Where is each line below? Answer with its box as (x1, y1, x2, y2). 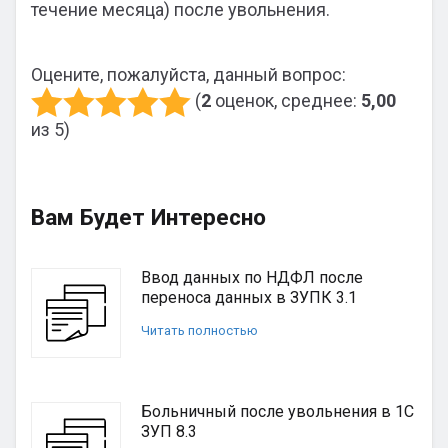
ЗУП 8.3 (141, 422, 197, 441)
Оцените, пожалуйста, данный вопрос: (31, 64, 346, 85)
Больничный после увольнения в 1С (141, 402, 414, 421)
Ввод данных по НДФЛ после (141, 268, 363, 287)
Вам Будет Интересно (31, 204, 266, 230)
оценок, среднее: (211, 89, 361, 111)
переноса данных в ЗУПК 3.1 (141, 288, 357, 307)
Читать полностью (141, 323, 258, 338)
